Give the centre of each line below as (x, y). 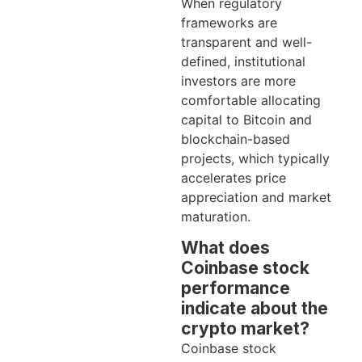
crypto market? (245, 329)
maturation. (216, 216)
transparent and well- (246, 42)
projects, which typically (255, 158)
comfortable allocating (251, 100)
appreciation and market (256, 197)
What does (225, 248)
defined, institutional (243, 61)
